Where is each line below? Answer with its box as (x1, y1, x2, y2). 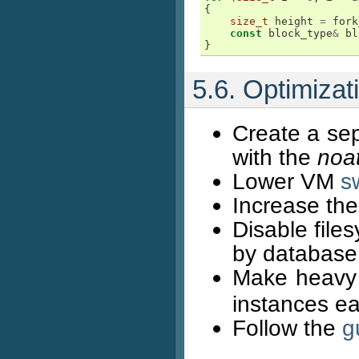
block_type (268, 27, 333, 39)
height (275, 15, 313, 27)
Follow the (232, 315, 342, 341)
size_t (230, 15, 268, 27)
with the (232, 144, 317, 170)
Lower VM (232, 168, 341, 194)
